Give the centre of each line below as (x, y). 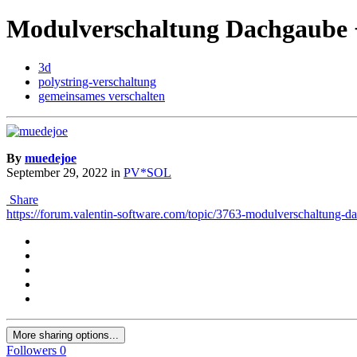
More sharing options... (66, 335)
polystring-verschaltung (97, 82)
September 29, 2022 (57, 173)
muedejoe (51, 159)
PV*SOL (147, 173)
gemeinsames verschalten (102, 96)
